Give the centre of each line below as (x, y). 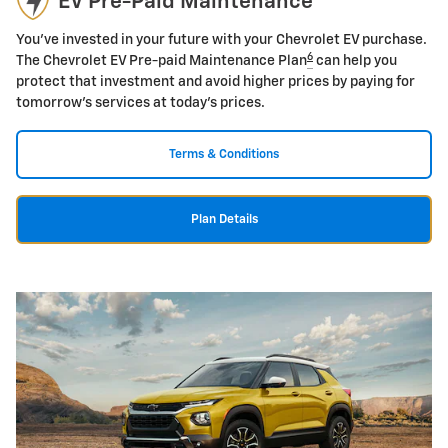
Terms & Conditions (224, 155)
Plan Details (224, 220)
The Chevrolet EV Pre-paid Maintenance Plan (161, 61)
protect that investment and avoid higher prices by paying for (215, 82)
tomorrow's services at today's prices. (140, 103)
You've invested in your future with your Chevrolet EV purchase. (221, 40)
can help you (355, 61)
